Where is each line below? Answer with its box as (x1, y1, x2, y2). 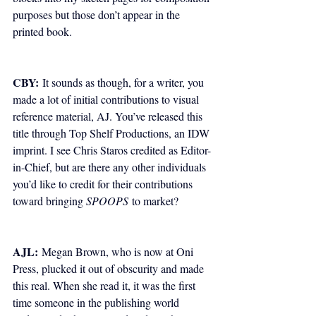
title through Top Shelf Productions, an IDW (13, 126, 212, 141)
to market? (128, 193, 178, 209)
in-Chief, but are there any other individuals (13, 159, 209, 175)
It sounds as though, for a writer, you (39, 75, 207, 90)
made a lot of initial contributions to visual (13, 92, 202, 107)
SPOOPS (86, 193, 128, 209)
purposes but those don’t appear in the (13, 7, 183, 23)
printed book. (13, 24, 72, 39)
